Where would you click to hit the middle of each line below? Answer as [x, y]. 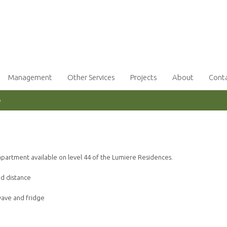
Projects [144, 78]
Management [30, 78]
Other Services [91, 78]
